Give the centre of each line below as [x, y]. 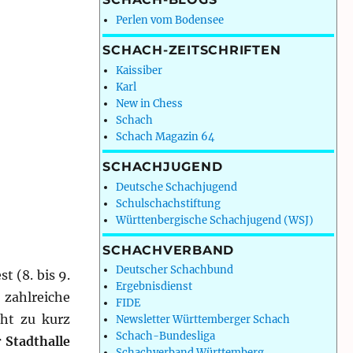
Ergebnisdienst [154, 287]
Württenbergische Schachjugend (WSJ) [214, 220]
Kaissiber [139, 70]
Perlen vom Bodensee [169, 20]
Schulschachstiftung [168, 203]
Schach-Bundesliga [165, 336]
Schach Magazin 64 [165, 136]
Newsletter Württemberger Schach [203, 320]
